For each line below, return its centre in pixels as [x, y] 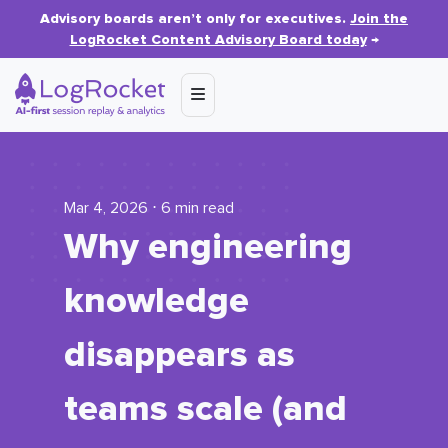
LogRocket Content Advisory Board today [218, 39]
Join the [379, 18]
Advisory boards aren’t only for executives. [195, 18]
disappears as [179, 355]
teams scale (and [205, 409]
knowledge [156, 301]
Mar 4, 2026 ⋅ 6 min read [149, 208]
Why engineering [208, 247]
